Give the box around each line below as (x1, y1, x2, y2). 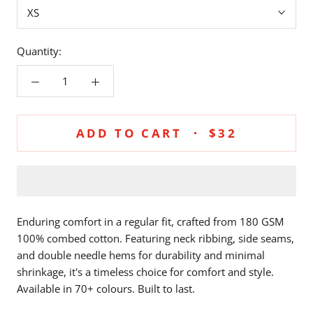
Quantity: (17, 43, 61, 58)
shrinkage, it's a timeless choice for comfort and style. (17, 264, 274, 279)
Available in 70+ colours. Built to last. (17, 281, 195, 296)
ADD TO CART (75, 124, 182, 141)
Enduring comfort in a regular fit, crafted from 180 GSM (17, 214, 284, 228)
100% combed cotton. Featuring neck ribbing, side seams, (17, 231, 294, 245)
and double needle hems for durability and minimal (17, 247, 265, 262)
